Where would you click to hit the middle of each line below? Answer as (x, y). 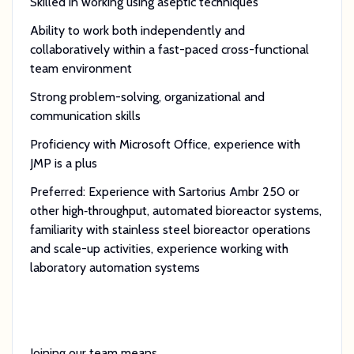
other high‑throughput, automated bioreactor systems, (175, 210)
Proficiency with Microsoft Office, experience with (165, 144)
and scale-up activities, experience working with (159, 248)
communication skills (85, 115)
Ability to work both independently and (137, 30)
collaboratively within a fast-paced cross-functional (169, 49)
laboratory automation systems (115, 267)
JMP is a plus (63, 163)
